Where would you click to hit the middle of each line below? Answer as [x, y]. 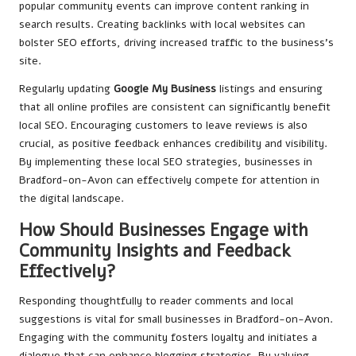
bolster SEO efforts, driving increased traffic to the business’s [176, 43]
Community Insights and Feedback [155, 251]
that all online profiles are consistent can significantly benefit [175, 107]
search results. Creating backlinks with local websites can [162, 25]
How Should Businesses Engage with [163, 230]
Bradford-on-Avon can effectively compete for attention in [169, 180]
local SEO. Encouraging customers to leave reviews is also [163, 126]
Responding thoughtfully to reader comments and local [156, 301]
